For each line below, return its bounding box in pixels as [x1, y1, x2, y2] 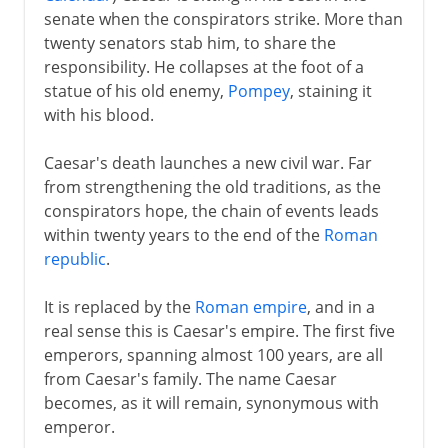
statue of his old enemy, [43, 79, 228, 102]
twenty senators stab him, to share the [43, 31, 336, 54]
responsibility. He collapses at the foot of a [43, 55, 364, 78]
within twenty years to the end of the [43, 223, 324, 246]
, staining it [289, 79, 372, 102]
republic [43, 247, 106, 270]
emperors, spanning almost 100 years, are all [43, 343, 383, 366]
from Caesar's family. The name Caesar [43, 367, 337, 390]
